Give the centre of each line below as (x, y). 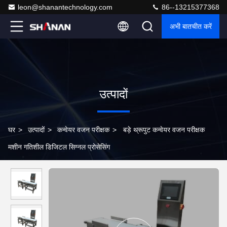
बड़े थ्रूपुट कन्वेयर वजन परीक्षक (164, 130)
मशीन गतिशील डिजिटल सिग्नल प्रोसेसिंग (59, 147)
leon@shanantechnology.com (65, 7)
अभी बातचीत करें (191, 26)
